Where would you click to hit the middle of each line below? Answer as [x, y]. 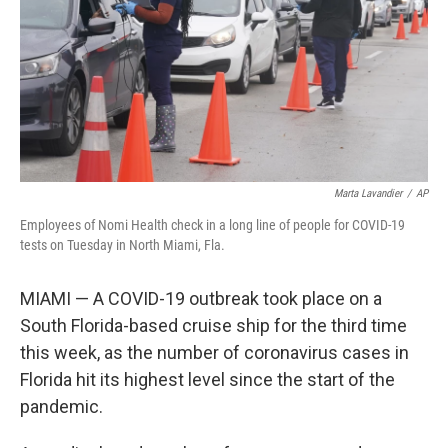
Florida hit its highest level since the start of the [207, 379]
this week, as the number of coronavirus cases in [214, 352]
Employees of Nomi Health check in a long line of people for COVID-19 [212, 225]
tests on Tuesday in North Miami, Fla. [122, 245]
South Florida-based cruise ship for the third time [213, 325]
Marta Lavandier [368, 193]
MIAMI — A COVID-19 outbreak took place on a [201, 298]
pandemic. [61, 406]
